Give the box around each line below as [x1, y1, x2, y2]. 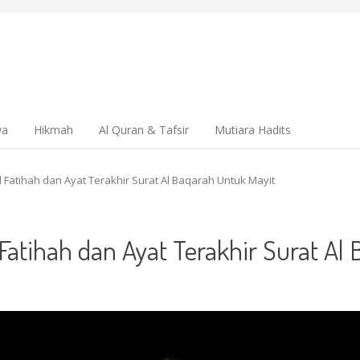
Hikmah [34, 121, 73, 137]
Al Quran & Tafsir [99, 121, 189, 137]
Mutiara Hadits [215, 121, 291, 137]
